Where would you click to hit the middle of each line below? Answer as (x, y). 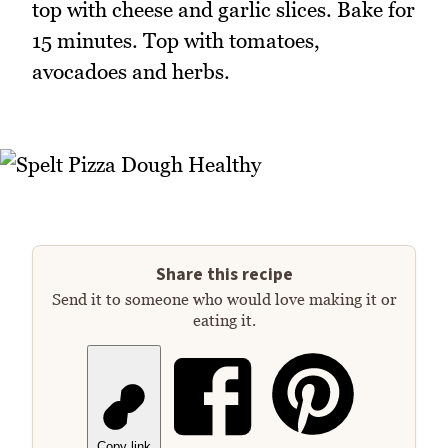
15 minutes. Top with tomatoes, (176, 40)
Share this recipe (224, 274)
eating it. (224, 319)
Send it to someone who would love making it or (224, 298)
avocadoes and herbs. (131, 71)
